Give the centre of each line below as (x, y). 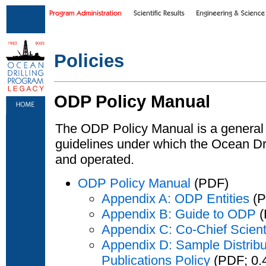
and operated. (95, 160)
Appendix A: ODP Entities (175, 198)
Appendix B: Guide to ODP (179, 214)
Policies (89, 61)
